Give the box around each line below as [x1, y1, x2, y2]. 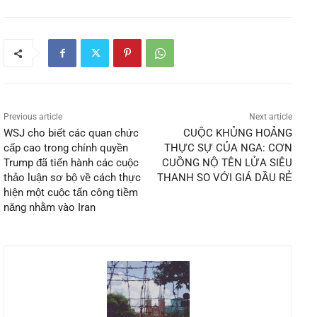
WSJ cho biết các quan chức [4, 127, 139, 140]
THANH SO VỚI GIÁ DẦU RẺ [156, 171, 292, 185]
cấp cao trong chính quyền [4, 142, 128, 155]
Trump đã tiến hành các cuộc [4, 156, 139, 170]
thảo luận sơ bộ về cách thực [4, 171, 141, 185]
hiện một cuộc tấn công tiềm [4, 186, 138, 200]
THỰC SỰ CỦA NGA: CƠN [163, 142, 292, 155]
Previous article [4, 112, 62, 122]
